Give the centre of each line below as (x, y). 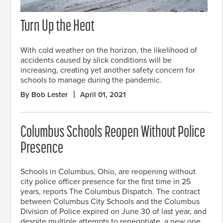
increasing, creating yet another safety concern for (108, 70)
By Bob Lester (44, 94)
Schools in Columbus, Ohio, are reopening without (108, 171)
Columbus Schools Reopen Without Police (113, 133)
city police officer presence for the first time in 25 (106, 181)
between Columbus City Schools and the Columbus (110, 201)
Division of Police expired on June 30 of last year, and (113, 211)
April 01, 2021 (103, 94)
